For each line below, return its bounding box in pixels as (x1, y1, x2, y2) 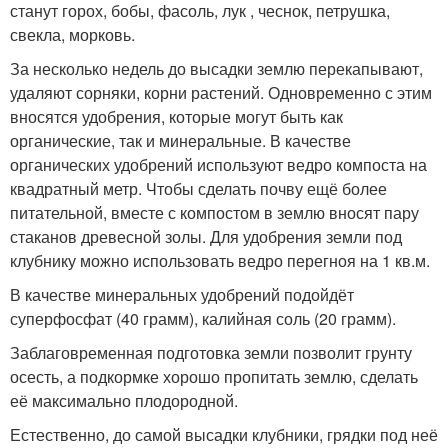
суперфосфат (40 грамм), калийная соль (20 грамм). (10, 307, 396, 330)
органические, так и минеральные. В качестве (10, 129, 351, 152)
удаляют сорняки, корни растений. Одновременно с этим (10, 81, 432, 104)
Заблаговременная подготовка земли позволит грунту (10, 341, 412, 364)
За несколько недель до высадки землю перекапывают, (10, 57, 423, 80)
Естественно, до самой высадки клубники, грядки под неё (10, 423, 438, 446)
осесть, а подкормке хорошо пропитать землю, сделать (10, 365, 418, 388)
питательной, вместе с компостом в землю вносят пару (10, 201, 419, 224)
